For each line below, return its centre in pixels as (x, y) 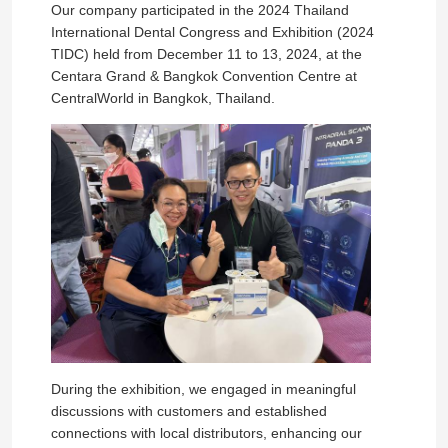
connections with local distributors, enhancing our (206, 433)
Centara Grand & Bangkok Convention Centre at (203, 75)
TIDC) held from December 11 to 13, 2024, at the (206, 53)
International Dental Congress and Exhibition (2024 (212, 31)
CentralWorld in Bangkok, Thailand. (162, 97)
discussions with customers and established (188, 411)
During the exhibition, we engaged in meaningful (203, 389)
